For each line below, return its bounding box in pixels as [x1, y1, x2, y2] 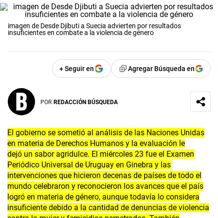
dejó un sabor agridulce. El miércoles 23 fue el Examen [7, 149, 194, 159]
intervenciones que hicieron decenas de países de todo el [7, 171, 201, 181]
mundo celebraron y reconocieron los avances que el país [7, 182, 203, 191]
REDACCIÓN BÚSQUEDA [54, 98, 118, 106]
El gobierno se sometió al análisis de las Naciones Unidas [7, 128, 204, 138]
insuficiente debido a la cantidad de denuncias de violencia [7, 203, 209, 213]
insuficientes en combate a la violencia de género [8, 29, 154, 37]
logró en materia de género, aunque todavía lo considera [7, 192, 200, 202]
